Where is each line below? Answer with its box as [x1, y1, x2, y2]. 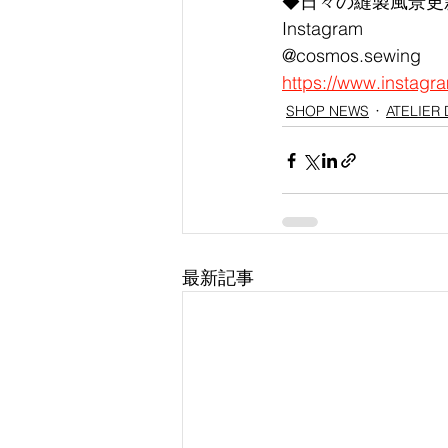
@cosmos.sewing [282, 44, 421, 67]
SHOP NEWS [286, 101, 369, 120]
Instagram [282, 17, 363, 40]
